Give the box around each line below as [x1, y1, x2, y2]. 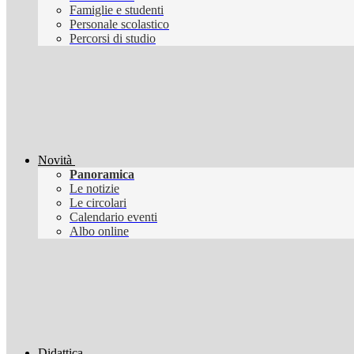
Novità [38, 153, 72, 168]
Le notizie [70, 182, 119, 196]
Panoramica [70, 168, 134, 182]
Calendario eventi [70, 210, 157, 224]
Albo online [70, 224, 129, 239]
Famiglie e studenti [70, 3, 164, 17]
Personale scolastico [70, 17, 169, 32]
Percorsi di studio [70, 32, 156, 46]
